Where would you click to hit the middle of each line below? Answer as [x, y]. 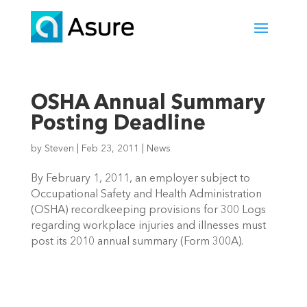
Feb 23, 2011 [110, 149]
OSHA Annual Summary [148, 104]
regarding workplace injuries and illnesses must [148, 226]
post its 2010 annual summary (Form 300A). [137, 242]
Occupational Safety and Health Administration [146, 195]
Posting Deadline [118, 124]
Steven [59, 149]
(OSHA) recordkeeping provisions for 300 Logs [148, 211]
